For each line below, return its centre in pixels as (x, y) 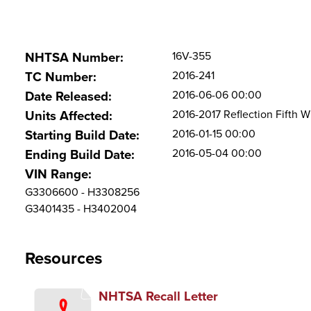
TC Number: (61, 77)
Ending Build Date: (80, 155)
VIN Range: (58, 174)
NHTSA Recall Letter (158, 296)
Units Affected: (69, 116)
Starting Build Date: (82, 135)
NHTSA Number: (74, 58)
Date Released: (68, 96)
